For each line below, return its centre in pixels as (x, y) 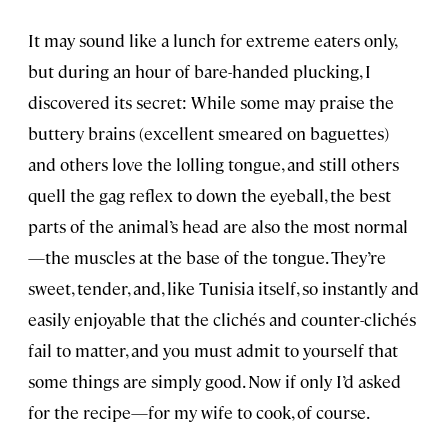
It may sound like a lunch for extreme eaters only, (212, 39)
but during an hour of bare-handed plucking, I (199, 70)
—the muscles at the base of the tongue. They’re (207, 256)
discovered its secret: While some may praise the (211, 101)
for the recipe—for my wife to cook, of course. (199, 411)
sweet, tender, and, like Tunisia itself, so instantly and (223, 287)
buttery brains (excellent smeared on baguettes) (208, 132)
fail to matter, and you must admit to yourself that (213, 349)
